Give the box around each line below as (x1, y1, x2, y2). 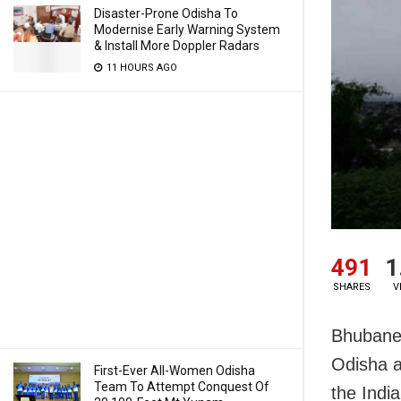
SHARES (332, 281, 371, 294)
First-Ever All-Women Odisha (94, 363, 255, 378)
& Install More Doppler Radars (94, 38, 260, 53)
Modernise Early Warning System (94, 22, 280, 37)
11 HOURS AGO (104, 62, 177, 73)
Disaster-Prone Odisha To (94, 6, 238, 21)
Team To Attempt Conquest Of (94, 380, 269, 394)
